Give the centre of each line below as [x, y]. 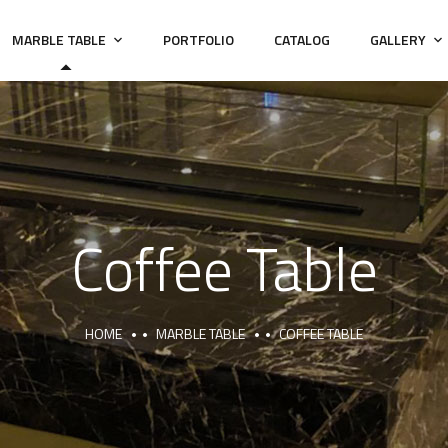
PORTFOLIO [198, 39]
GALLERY [397, 39]
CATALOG [301, 39]
